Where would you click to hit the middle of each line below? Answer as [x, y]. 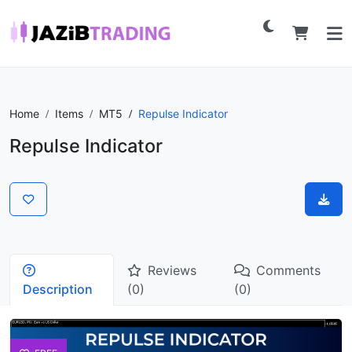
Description [58, 289]
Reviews [172, 270]
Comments [288, 270]
